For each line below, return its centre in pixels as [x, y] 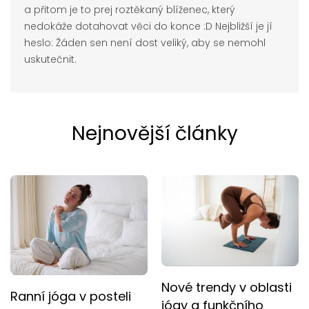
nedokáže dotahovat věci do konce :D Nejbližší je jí [148, 26]
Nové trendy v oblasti [227, 288]
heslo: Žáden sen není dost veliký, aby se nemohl [145, 42]
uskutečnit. [50, 59]
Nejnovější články [154, 133]
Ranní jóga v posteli [71, 296]
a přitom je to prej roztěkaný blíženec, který [130, 9]
